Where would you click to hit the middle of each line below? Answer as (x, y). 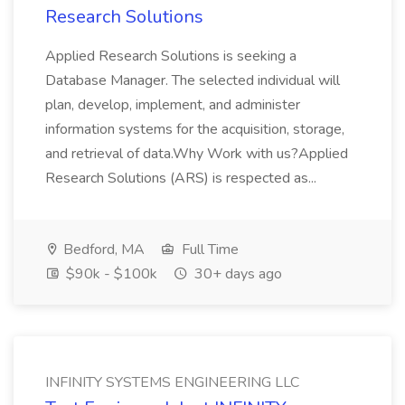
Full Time (208, 250)
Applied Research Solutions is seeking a (171, 56)
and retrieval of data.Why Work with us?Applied (197, 154)
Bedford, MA (102, 250)
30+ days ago (236, 274)
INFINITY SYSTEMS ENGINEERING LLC (172, 382)
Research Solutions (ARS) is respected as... (183, 178)
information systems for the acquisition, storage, (195, 129)
